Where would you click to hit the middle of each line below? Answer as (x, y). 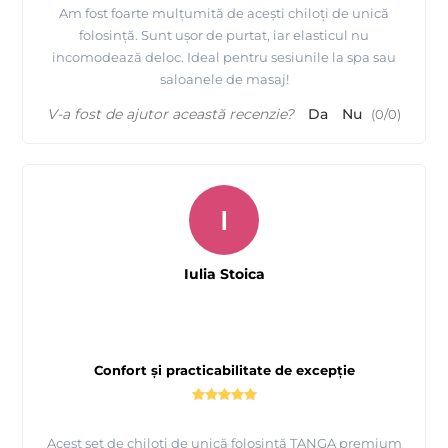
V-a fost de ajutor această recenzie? (170, 114)
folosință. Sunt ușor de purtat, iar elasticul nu (224, 35)
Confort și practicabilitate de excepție (224, 370)
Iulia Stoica (224, 274)
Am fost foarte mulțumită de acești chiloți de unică (224, 13)
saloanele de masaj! (224, 79)
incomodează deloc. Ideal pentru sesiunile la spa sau (224, 57)
